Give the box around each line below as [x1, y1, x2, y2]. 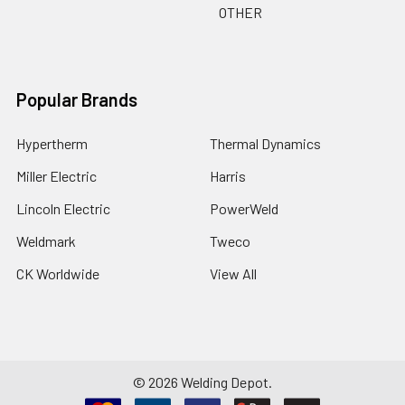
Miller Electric [16, 167, 97, 184]
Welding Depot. [178, 373, 272, 391]
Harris [210, 167, 246, 184]
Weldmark [16, 232, 76, 250]
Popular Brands [16, 89, 137, 110]
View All [210, 265, 257, 282]
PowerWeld [210, 200, 278, 217]
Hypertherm [16, 135, 88, 152]
